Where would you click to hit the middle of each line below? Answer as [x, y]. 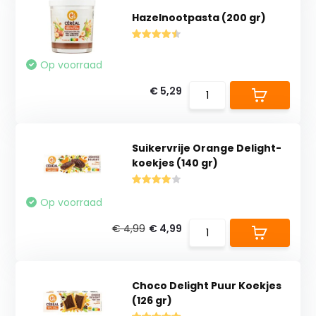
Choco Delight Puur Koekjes [206, 285]
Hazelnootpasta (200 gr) [199, 18]
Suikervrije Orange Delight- [206, 148]
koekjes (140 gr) [175, 163]
